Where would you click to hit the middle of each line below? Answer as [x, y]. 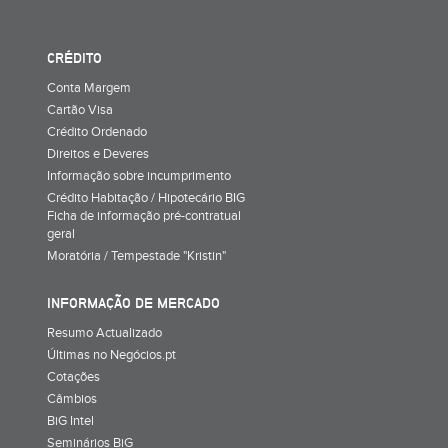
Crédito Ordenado [97, 131]
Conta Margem [89, 87]
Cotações [73, 376]
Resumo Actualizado [104, 332]
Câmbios [72, 398]
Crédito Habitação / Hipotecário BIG [146, 197]
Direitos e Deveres [98, 153]
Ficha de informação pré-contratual [144, 215]
